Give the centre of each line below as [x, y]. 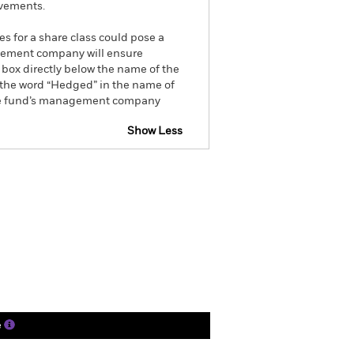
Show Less [155, 131]
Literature [134, 226]
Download [177, 175]
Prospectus [91, 175]
